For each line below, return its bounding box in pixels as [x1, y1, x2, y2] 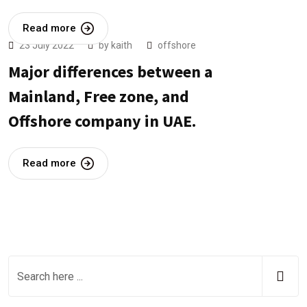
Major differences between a [8, 61, 212, 83]
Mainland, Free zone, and [8, 86, 189, 108]
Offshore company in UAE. [8, 110, 196, 132]
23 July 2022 [19, 40, 76, 51]
